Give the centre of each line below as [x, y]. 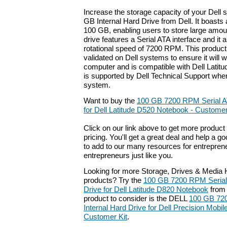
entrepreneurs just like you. [128, 156]
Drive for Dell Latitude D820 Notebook [146, 189]
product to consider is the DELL [136, 198]
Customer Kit [105, 217]
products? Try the [113, 180]
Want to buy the [110, 101]
